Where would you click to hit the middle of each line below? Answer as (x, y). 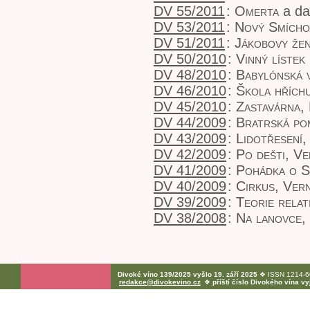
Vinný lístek (271, 59)
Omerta (257, 11)
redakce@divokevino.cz (160, 282)
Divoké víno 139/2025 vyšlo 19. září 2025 (188, 274)
